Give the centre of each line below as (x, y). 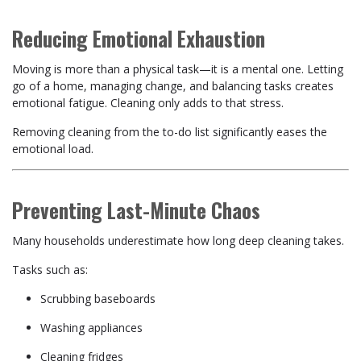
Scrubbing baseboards (98, 299)
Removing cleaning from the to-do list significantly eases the (170, 132)
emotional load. (53, 149)
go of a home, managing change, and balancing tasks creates (173, 86)
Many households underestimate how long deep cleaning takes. (178, 241)
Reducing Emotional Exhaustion (139, 38)
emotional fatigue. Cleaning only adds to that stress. (148, 103)
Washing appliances (91, 328)
